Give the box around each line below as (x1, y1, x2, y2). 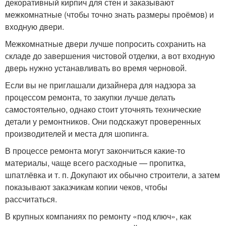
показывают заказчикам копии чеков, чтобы (5, 181, 167, 193)
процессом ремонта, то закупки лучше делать (5, 91, 175, 103)
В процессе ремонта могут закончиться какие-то (5, 145, 185, 157)
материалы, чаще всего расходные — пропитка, (5, 157, 186, 169)
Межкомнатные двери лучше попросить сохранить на (5, 38, 206, 50)
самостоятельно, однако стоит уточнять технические (5, 103, 201, 116)
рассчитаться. (5, 193, 57, 205)
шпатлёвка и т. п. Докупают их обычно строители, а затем (5, 169, 220, 181)
